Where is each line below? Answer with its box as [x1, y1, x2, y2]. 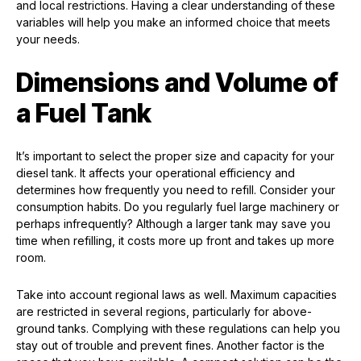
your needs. [16, 32, 80, 47]
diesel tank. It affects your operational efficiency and [16, 166, 295, 180]
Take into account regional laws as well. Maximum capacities [16, 288, 337, 302]
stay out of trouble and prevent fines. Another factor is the [16, 338, 325, 353]
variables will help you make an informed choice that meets [16, 15, 330, 30]
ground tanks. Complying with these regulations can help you [16, 322, 340, 336]
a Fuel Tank [16, 98, 151, 130]
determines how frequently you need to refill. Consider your [16, 183, 335, 197]
